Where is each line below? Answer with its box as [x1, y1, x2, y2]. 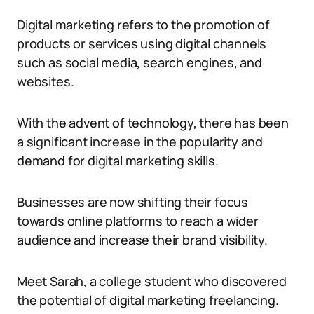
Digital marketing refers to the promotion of [17, 16, 271, 33]
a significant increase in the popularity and [17, 133, 264, 150]
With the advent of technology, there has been [17, 114, 289, 131]
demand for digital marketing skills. [17, 152, 219, 169]
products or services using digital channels [17, 35, 267, 52]
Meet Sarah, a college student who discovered [17, 273, 287, 289]
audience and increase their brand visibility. [17, 231, 268, 248]
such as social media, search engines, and [17, 54, 262, 71]
